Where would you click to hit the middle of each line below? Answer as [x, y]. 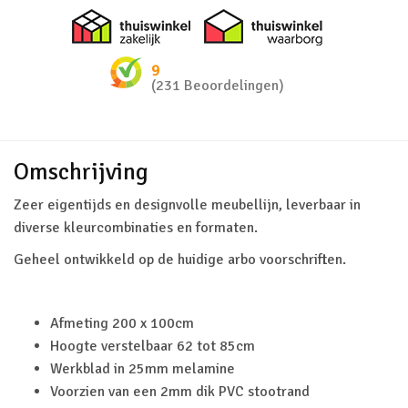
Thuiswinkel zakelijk [254, 20]
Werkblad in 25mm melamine [143, 369]
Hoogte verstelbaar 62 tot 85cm [153, 346]
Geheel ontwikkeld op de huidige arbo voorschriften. [180, 260]
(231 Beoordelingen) [218, 86]
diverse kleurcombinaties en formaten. [136, 228]
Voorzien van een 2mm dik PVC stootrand [180, 392]
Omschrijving [81, 172]
